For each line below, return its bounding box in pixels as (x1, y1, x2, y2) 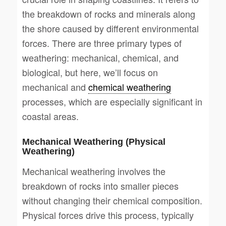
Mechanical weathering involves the (22, 164, 165, 178)
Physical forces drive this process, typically (22, 208, 194, 222)
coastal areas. (22, 109, 79, 123)
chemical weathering (88, 80, 171, 94)
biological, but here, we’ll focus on (22, 66, 158, 79)
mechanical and (22, 80, 88, 94)
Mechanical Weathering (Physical (22, 137, 165, 147)
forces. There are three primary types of (22, 36, 182, 50)
